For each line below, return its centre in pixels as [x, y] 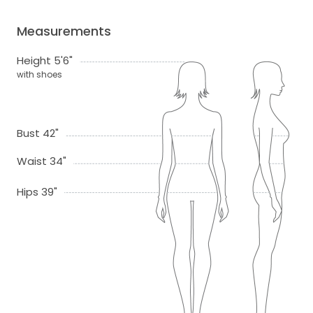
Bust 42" [38, 133]
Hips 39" [37, 192]
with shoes [39, 75]
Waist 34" [42, 161]
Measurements [64, 31]
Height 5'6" [45, 61]
